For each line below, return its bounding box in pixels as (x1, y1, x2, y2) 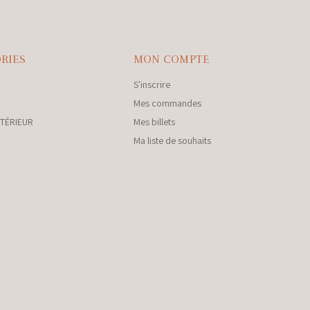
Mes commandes (133, 97, 201, 109)
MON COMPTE (133, 53, 210, 66)
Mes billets (133, 116, 175, 128)
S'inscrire (133, 78, 170, 91)
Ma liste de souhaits (133, 134, 211, 147)
